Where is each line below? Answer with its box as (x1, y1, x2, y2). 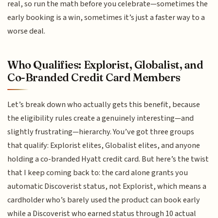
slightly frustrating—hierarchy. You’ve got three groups (7, 126, 195, 138)
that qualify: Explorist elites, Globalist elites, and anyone (7, 140, 200, 152)
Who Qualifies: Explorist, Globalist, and (7, 58, 203, 72)
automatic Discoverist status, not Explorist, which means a (7, 181, 207, 193)
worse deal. (7, 25, 46, 37)
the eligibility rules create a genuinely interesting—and (7, 112, 194, 125)
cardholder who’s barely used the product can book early (7, 194, 200, 206)
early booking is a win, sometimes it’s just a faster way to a (7, 11, 205, 23)
